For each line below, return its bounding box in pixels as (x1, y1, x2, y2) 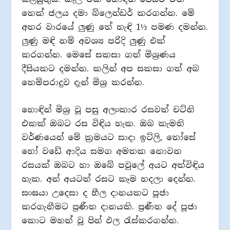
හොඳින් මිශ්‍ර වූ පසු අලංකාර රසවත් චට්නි (22, 104, 195, 115)
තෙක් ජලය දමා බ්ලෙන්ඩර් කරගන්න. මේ (22, 8, 195, 19)
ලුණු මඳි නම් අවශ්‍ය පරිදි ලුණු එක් (22, 35, 166, 47)
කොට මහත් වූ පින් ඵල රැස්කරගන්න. (22, 215, 179, 226)
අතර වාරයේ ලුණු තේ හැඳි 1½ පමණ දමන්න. (22, 22, 208, 33)
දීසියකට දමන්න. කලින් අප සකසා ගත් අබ (22, 63, 200, 74)
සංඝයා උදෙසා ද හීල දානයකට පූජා (22, 187, 169, 198)
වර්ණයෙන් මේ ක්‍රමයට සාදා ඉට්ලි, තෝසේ (22, 131, 196, 143)
